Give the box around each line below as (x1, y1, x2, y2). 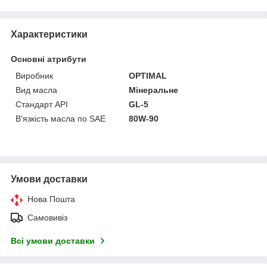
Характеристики (11, 29, 88, 39)
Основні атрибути (11, 54, 86, 64)
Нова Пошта (27, 194, 75, 204)
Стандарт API (15, 99, 68, 109)
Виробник (15, 70, 53, 80)
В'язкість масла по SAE (15, 113, 105, 123)
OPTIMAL (129, 70, 167, 80)
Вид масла (15, 85, 57, 95)
